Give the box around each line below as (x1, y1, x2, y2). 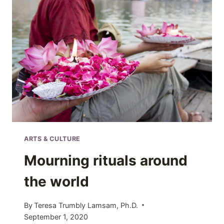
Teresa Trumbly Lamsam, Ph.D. (34, 200, 138, 209)
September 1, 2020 (24, 212, 88, 221)
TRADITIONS (68, 12, 117, 21)
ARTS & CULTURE (24, 134, 80, 142)
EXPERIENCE (68, 46, 117, 55)
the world (24, 173, 89, 190)
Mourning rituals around (24, 152, 187, 169)
